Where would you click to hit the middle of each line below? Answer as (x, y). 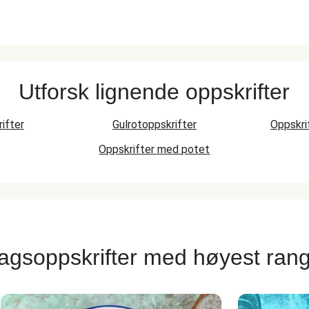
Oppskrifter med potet (154, 149)
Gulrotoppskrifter (154, 124)
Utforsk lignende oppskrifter (154, 92)
